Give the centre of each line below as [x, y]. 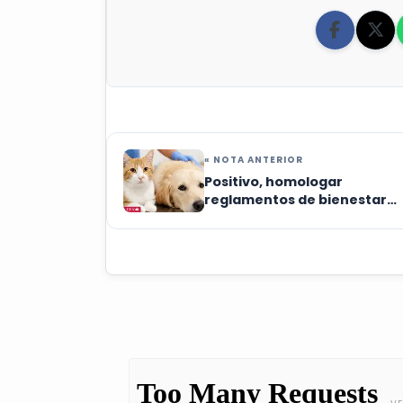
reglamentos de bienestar [296, 200]
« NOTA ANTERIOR [254, 160]
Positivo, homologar [273, 182]
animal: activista [262, 218]
